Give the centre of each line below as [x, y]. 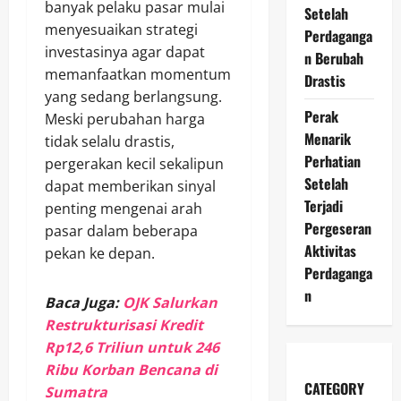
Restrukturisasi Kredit [124, 325]
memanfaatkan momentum [138, 75]
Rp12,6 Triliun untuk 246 [132, 348]
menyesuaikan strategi [121, 30]
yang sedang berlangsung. [133, 97]
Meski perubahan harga [125, 119]
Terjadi [323, 205]
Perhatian [332, 161]
